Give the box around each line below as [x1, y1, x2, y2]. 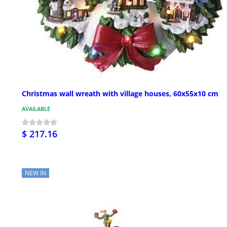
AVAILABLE [22, 105, 50, 113]
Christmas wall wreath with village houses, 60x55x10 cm [22, 89, 218, 99]
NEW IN [25, 169, 46, 178]
